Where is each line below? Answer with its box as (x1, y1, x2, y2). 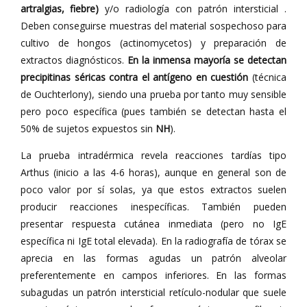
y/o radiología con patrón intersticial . (99, 2, 286, 15)
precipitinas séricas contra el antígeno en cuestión (21, 71, 248, 84)
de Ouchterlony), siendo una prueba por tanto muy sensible (21, 88, 286, 101)
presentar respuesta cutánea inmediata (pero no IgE (21, 217, 286, 230)
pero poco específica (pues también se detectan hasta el (21, 105, 286, 118)
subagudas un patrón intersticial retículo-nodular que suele (21, 286, 286, 299)
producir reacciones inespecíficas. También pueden (21, 200, 286, 213)
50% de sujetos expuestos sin (21, 122, 156, 135)
